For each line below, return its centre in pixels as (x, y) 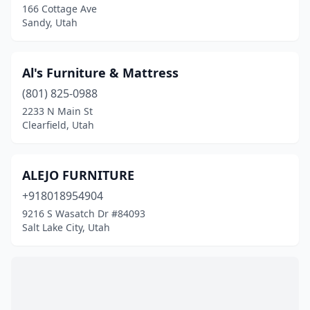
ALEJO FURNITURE (78, 175)
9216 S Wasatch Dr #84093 (84, 213)
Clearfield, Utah (58, 125)
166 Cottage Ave (60, 9)
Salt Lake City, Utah (66, 227)
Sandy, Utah (50, 22)
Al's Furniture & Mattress (100, 73)
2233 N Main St (57, 111)
